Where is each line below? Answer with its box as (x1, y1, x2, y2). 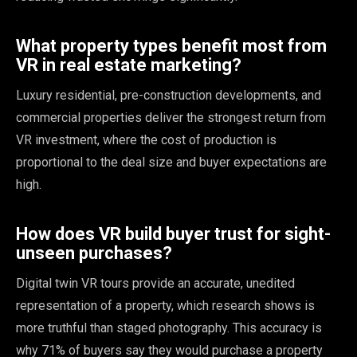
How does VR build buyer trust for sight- (16, 224, 331, 245)
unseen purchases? (16, 243, 172, 264)
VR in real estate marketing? (16, 55, 241, 76)
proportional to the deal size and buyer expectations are (16, 155, 327, 171)
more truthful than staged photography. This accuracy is (16, 320, 322, 336)
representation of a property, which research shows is (16, 298, 315, 314)
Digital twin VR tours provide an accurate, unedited (16, 276, 295, 292)
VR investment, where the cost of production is (16, 132, 277, 148)
